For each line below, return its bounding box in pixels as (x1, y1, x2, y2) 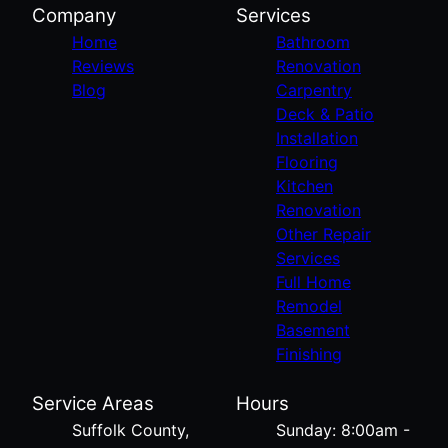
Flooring (276, 151, 338, 172)
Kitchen (276, 175, 333, 196)
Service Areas (32, 391, 154, 415)
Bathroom (276, 31, 350, 52)
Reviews (72, 55, 134, 76)
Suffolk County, (72, 419, 189, 440)
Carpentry (276, 79, 352, 100)
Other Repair (276, 223, 371, 244)
